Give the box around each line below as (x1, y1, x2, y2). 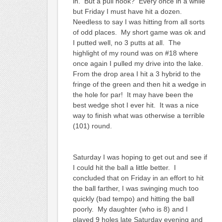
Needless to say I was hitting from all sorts (72, 17, 205, 26)
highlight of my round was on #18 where (72, 49, 198, 57)
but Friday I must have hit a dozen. (72, 7, 184, 15)
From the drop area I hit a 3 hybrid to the (72, 69, 201, 78)
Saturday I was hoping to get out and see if (72, 153, 207, 161)
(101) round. (72, 121, 112, 130)
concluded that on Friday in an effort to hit (72, 173, 204, 182)
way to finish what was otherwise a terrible (72, 111, 205, 119)
